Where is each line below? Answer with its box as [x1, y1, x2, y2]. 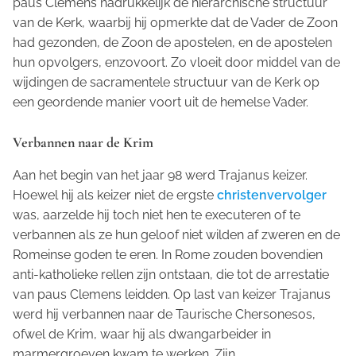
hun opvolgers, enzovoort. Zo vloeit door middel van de [13, 55, 340, 71]
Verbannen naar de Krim [13, 133, 153, 152]
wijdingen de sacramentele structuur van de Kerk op [13, 75, 319, 91]
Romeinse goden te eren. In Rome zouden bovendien [13, 247, 323, 263]
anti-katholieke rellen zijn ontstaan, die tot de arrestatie [13, 267, 329, 283]
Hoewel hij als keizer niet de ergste [13, 188, 217, 203]
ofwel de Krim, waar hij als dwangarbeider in [13, 327, 271, 342]
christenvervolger [217, 188, 327, 203]
